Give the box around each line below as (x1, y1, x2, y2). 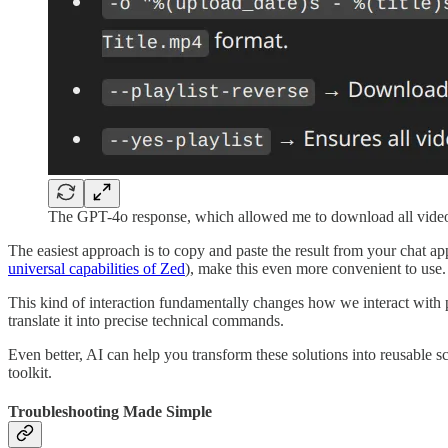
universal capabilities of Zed (8, 259, 185, 277)
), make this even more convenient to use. (185, 259, 446, 277)
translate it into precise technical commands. (8, 311, 284, 329)
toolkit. (8, 363, 52, 381)
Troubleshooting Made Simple (8, 403, 212, 421)
